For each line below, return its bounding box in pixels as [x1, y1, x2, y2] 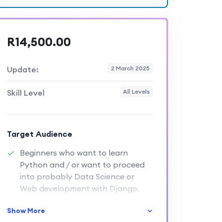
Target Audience [6, 129, 72, 139]
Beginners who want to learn [19, 148, 128, 158]
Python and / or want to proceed [19, 160, 145, 169]
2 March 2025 [111, 64, 150, 72]
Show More [6, 206, 45, 215]
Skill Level [6, 88, 45, 98]
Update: [6, 64, 39, 74]
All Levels [122, 88, 150, 95]
